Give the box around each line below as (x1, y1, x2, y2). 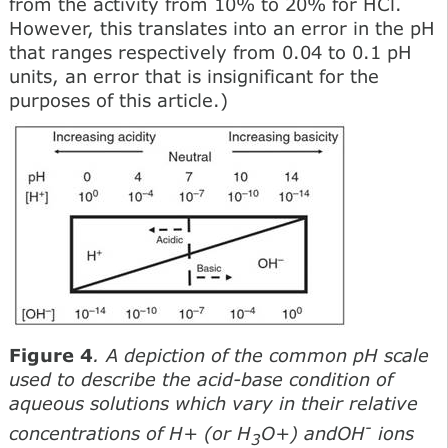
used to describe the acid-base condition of (9, 367, 393, 390)
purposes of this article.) (9, 88, 228, 111)
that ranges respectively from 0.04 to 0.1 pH (9, 40, 412, 63)
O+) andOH (261, 421, 365, 444)
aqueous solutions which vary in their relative (9, 391, 418, 414)
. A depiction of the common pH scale (93, 343, 429, 366)
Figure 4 (9, 343, 93, 366)
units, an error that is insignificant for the (9, 64, 379, 87)
